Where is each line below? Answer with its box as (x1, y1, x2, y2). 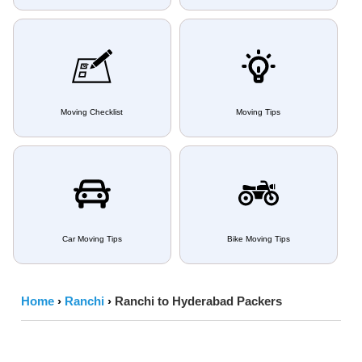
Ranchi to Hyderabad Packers (115, 294, 282, 308)
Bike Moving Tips (226, 234, 290, 243)
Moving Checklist (61, 107, 124, 116)
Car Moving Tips (61, 234, 122, 243)
